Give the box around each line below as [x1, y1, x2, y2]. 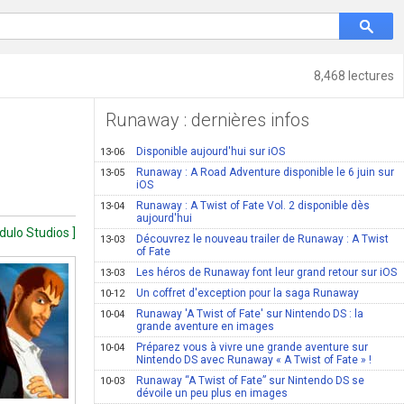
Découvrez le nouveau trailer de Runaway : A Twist [136, 233, 390, 245]
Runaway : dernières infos [106, 109, 310, 131]
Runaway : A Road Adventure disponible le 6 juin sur [136, 166, 395, 179]
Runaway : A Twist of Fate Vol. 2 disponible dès [136, 199, 371, 212]
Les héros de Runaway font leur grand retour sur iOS [136, 266, 398, 279]
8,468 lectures [314, 69, 394, 83]
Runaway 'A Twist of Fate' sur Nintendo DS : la [136, 308, 364, 320]
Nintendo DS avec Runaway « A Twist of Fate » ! [136, 353, 372, 366]
